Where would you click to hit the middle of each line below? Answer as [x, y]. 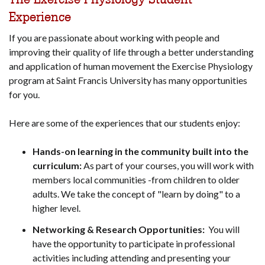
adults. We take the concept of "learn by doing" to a [136, 194]
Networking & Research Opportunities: [119, 230]
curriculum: [57, 166]
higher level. [56, 208]
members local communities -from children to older [136, 180]
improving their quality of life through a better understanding [131, 52]
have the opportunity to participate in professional [134, 244]
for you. [25, 95]
